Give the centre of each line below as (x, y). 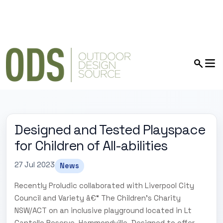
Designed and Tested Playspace (110, 130)
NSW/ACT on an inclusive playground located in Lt (103, 210)
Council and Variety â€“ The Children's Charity (98, 198)
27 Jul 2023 (35, 165)
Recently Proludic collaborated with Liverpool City (104, 185)
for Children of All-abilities (91, 146)
